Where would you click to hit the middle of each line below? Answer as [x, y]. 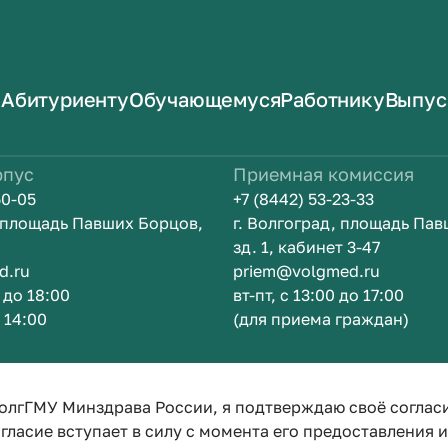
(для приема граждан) [320, 319]
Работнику [332, 99]
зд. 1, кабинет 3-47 [306, 247]
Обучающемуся [204, 99]
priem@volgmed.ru [306, 271]
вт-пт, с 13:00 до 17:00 [318, 295]
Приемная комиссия [323, 174]
